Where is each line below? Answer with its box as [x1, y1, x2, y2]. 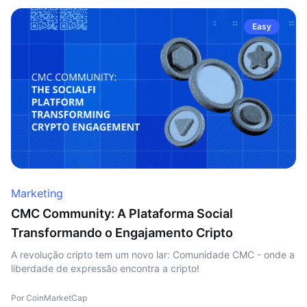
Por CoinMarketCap [11, 293, 87, 303]
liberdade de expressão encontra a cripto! [11, 262, 199, 274]
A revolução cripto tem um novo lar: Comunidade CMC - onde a [11, 249, 295, 260]
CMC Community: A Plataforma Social [11, 206, 233, 221]
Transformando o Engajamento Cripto [11, 225, 233, 240]
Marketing [11, 186, 63, 200]
